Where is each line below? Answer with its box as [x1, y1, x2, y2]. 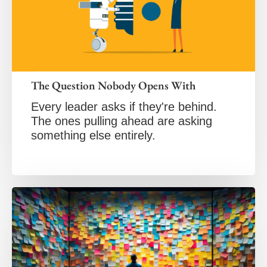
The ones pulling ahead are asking [31, 114, 212, 128]
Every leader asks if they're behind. [31, 100, 217, 113]
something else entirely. [31, 128, 156, 142]
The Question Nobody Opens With [31, 77, 195, 93]
